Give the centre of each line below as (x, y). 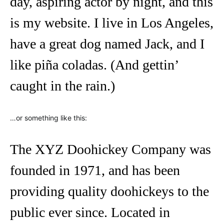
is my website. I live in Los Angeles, (112, 23)
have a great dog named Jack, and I (107, 44)
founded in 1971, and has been (95, 170)
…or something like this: (48, 118)
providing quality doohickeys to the (109, 191)
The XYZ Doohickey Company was (110, 149)
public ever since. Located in (90, 212)
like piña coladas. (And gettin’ (94, 65)
